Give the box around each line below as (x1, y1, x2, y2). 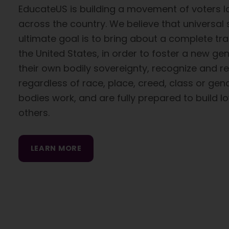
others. (18, 106, 50, 120)
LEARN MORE (30, 143, 82, 154)
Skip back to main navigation (87, 205, 136, 219)
